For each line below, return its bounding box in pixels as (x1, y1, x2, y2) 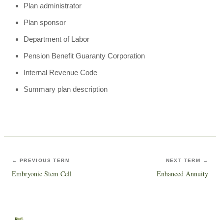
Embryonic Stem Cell (12, 169, 72, 178)
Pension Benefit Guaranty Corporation (24, 52, 145, 60)
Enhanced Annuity (157, 169, 208, 178)
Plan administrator (24, 1, 82, 10)
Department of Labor (24, 35, 89, 43)
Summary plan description (24, 85, 108, 93)
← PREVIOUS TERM (12, 158, 70, 163)
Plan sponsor (24, 18, 66, 27)
